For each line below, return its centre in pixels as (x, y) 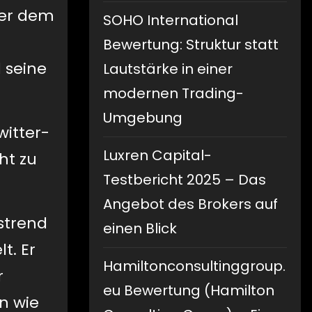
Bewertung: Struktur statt (191, 45)
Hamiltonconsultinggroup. (194, 266)
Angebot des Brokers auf (190, 204)
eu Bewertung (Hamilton (189, 291)
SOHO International (171, 21)
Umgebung (143, 118)
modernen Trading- (173, 94)
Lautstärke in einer (168, 69)
